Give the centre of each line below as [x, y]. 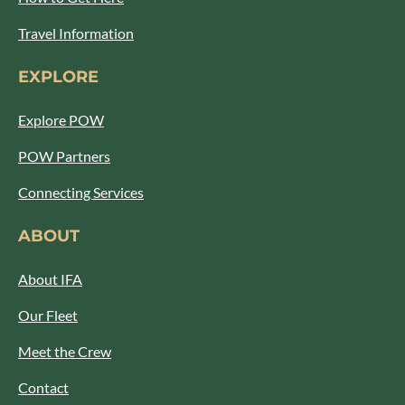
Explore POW [61, 120]
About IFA [50, 279]
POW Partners [64, 156]
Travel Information [76, 33]
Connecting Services [81, 192]
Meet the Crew [65, 351]
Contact [43, 387]
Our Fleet [48, 315]
